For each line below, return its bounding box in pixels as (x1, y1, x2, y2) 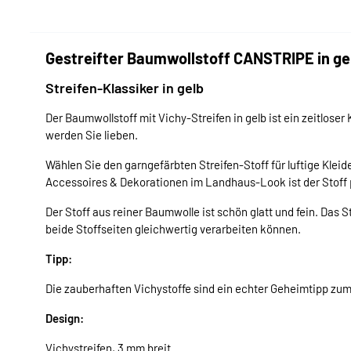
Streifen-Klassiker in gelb (45, 78, 204, 96)
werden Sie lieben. (45, 127, 138, 142)
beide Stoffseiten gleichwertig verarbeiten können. (45, 221, 301, 236)
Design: (45, 310, 84, 325)
